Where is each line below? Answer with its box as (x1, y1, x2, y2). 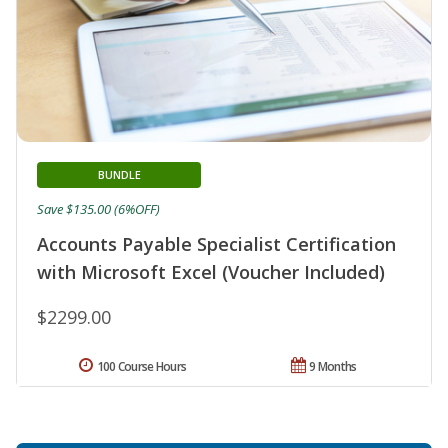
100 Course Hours (96, 358, 187, 376)
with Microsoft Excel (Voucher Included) (37, 260, 385, 285)
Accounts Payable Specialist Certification (37, 232, 396, 257)
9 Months (309, 358, 357, 376)
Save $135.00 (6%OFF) (37, 200, 160, 219)
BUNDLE (97, 167, 141, 183)
